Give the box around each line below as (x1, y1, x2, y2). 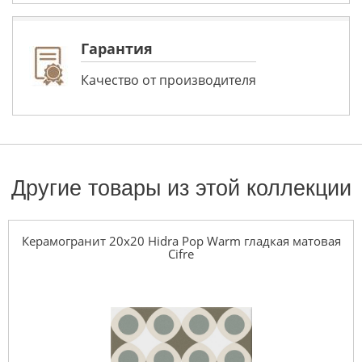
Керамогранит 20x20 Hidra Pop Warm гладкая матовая (21, 233, 341, 250)
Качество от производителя (81, 71, 256, 90)
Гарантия (81, 39, 153, 59)
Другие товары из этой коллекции (11, 176, 351, 201)
